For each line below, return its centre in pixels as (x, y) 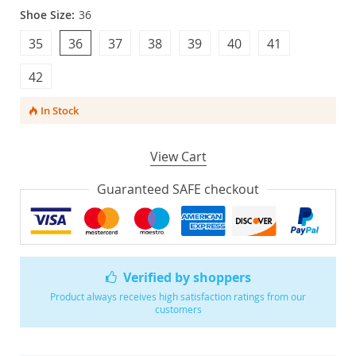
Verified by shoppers (188, 277)
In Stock (59, 110)
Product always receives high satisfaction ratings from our (178, 296)
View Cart (178, 157)
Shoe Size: (47, 15)
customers (178, 309)
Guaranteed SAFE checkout (178, 189)
